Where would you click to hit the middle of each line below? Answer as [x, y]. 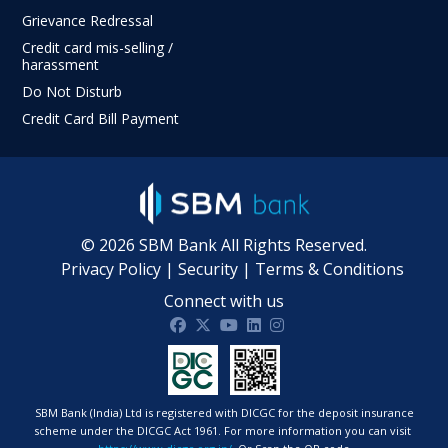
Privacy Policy [110, 268]
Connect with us [224, 300]
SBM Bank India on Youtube [324, 323]
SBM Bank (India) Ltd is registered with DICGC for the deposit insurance [224, 412]
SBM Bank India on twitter [292, 323]
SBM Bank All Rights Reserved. [251, 244]
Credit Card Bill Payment [100, 118]
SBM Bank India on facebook [277, 323]
